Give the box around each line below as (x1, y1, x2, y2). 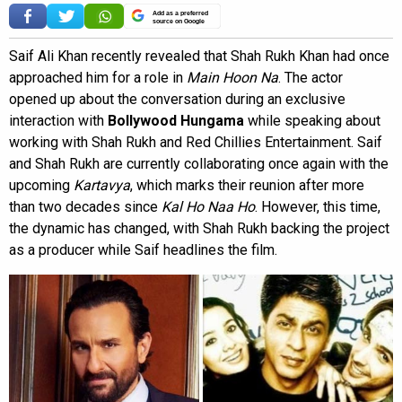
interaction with (9, 111, 108, 129)
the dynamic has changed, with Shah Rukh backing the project (9, 219, 389, 237)
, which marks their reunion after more (130, 176, 364, 194)
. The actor (278, 68, 343, 86)
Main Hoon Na (187, 68, 278, 86)
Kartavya (74, 176, 130, 194)
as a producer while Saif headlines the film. (9, 240, 277, 258)
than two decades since (9, 197, 162, 215)
